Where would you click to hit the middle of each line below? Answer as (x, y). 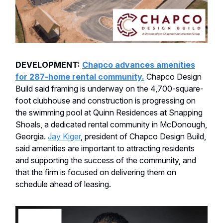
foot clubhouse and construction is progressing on (106, 100)
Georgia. (32, 136)
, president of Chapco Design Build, (143, 136)
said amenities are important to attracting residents (105, 148)
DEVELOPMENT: (49, 64)
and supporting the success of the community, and (106, 160)
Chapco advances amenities (139, 64)
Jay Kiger (64, 136)
